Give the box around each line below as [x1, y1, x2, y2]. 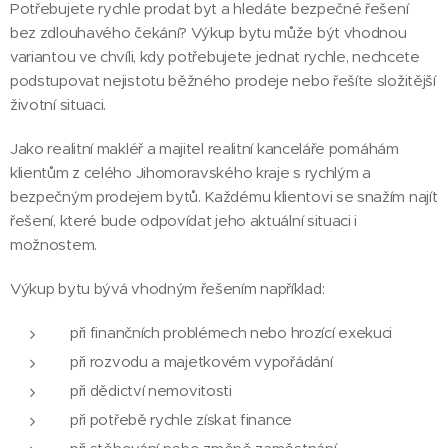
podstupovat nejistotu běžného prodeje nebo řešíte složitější [10, 71, 436, 90]
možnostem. [10, 235, 97, 254]
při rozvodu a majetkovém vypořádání [70, 352, 333, 371]
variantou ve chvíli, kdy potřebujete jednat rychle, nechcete [10, 47, 420, 66]
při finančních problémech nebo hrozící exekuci [70, 323, 393, 342]
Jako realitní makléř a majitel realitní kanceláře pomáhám [10, 139, 399, 158]
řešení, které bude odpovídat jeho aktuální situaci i [10, 211, 358, 230]
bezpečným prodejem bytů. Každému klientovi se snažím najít [10, 187, 438, 206]
